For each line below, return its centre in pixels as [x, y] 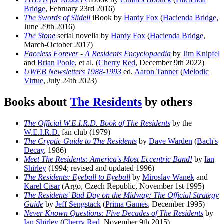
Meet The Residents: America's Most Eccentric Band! [108, 159]
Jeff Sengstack [78, 204]
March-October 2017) [58, 45]
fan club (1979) [85, 132]
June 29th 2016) [49, 27]
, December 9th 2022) [170, 63]
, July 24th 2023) [70, 81]
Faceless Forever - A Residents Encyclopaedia [97, 54]
